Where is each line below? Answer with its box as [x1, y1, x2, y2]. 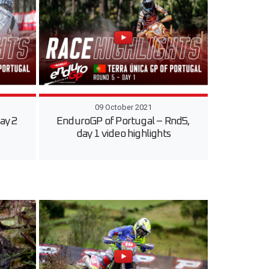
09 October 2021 [94, 103, 152, 112]
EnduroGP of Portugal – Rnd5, [56, 116, 190, 127]
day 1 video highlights [76, 128, 171, 140]
